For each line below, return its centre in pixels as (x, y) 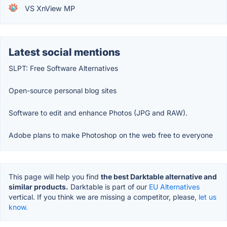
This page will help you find (55, 176)
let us (207, 197)
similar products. (39, 186)
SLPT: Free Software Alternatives (63, 68)
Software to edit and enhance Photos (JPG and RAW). (98, 112)
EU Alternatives (174, 186)
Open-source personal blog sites (63, 90)
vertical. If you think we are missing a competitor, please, (104, 197)
